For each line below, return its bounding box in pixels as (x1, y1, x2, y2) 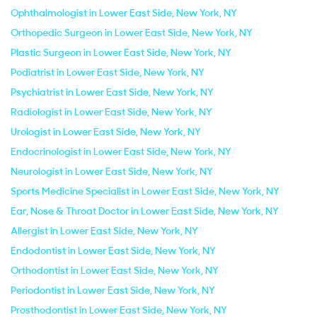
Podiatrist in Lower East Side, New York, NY (11, 66, 204, 79)
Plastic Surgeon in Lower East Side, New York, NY (11, 46, 231, 59)
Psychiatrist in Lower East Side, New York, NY (11, 86, 214, 98)
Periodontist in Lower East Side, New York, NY (11, 284, 215, 296)
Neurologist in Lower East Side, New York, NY (11, 165, 213, 178)
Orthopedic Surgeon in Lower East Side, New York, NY (11, 26, 253, 39)
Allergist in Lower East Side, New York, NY (11, 224, 198, 237)
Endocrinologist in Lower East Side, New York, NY (11, 145, 231, 158)
